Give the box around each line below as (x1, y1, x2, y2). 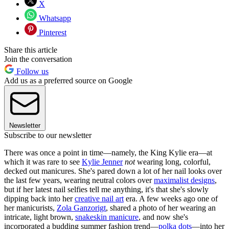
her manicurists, (4, 203, 57, 213)
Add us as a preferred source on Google (4, 76, 132, 85)
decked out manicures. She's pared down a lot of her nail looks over (4, 167, 222, 176)
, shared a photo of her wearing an (106, 203, 216, 213)
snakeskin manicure (75, 213, 139, 222)
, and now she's (139, 213, 188, 222)
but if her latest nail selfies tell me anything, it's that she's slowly (4, 185, 209, 194)
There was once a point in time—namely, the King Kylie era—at (4, 148, 212, 157)
